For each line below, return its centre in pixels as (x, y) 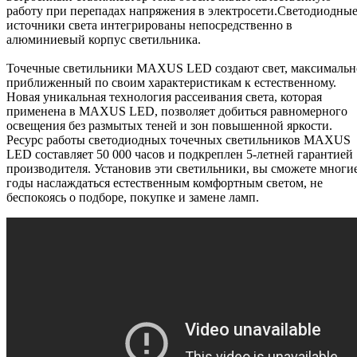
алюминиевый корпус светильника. (104, 40)
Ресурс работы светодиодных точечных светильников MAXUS (178, 140)
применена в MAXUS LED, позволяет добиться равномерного (177, 112)
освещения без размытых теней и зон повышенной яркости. (169, 126)
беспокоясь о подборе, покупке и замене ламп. (133, 198)
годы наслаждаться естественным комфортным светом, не (165, 183)
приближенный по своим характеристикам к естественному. (171, 83)
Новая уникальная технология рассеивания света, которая (164, 97)
